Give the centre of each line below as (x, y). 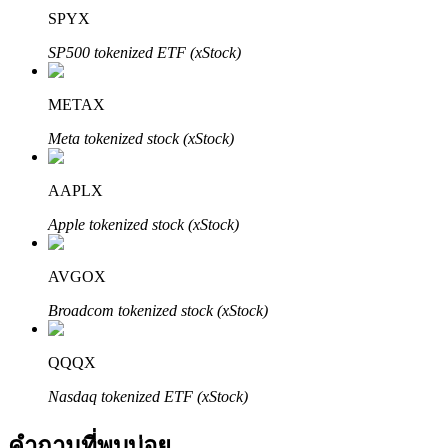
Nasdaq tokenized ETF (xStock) (148, 397)
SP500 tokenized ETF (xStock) (144, 53)
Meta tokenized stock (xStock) (141, 139)
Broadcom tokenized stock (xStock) (158, 311)
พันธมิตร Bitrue (100, 171)
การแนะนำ (87, 423)
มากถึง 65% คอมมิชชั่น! (131, 212)
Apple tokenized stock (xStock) (143, 225)
